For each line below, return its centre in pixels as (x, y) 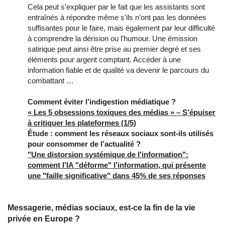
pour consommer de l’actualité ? (84, 144)
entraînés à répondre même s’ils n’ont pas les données (117, 17)
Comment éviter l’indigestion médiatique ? (102, 101)
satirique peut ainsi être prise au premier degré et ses (114, 49)
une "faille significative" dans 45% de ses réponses (117, 175)
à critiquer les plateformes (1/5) (82, 123)
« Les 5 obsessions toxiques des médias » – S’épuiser (122, 112)
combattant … (51, 80)
